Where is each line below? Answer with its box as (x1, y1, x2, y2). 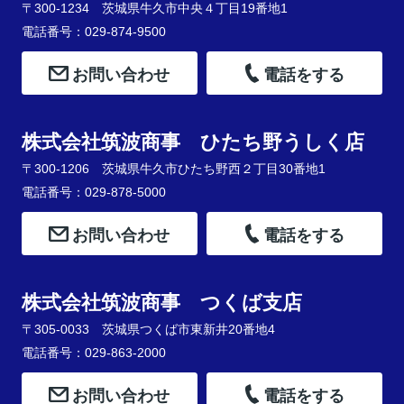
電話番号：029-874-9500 (21, 24, 166, 40)
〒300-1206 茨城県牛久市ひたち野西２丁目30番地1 (21, 161, 326, 177)
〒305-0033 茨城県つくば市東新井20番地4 (21, 322, 275, 337)
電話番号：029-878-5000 (21, 185, 166, 200)
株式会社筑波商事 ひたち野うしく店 (21, 131, 364, 153)
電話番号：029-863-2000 (21, 344, 166, 360)
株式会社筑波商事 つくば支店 (21, 291, 302, 314)
